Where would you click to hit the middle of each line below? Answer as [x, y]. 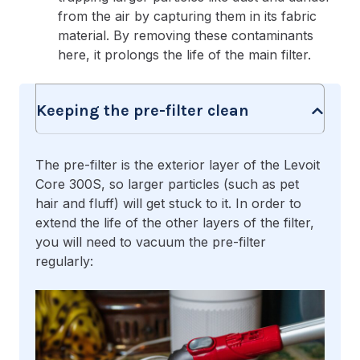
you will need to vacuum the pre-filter [151, 242]
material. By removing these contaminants [186, 36]
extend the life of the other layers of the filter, [175, 223]
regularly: [64, 262]
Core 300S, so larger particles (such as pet [167, 184]
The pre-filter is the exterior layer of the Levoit [178, 165]
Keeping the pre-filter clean [143, 111]
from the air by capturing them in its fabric [187, 16]
